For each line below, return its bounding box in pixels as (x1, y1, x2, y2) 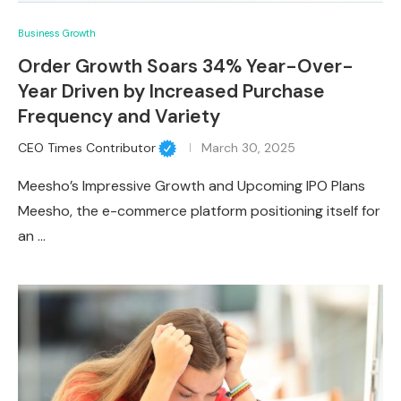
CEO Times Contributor (18, 139, 156, 156)
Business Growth (18, 26, 96, 39)
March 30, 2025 (200, 139, 295, 156)
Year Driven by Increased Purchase (18, 78, 325, 104)
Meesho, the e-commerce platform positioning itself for (18, 201, 380, 221)
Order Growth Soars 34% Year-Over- (18, 53, 354, 79)
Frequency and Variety (18, 103, 220, 129)
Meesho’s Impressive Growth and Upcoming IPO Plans (18, 176, 365, 196)
